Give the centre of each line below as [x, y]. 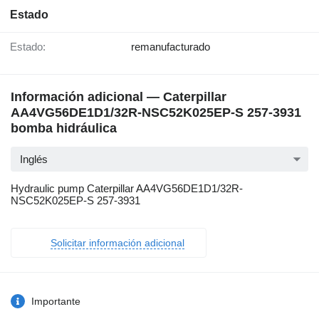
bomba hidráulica [64, 129]
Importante [56, 302]
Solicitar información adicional [117, 243]
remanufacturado [171, 47]
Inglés [34, 159]
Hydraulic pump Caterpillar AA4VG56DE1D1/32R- [127, 189]
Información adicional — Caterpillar [119, 97]
